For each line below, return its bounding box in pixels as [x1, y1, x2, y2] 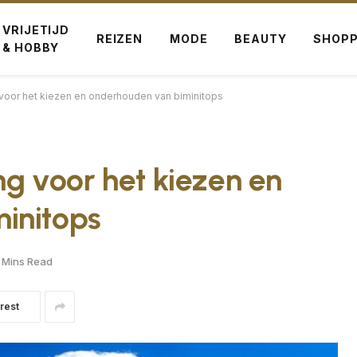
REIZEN [96, 32, 143, 45]
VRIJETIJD [2, 23, 69, 37]
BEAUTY [234, 32, 287, 45]
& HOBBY [2, 41, 60, 54]
